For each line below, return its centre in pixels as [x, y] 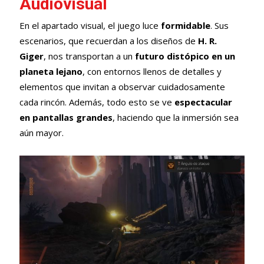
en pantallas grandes [66, 117]
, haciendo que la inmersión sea [175, 117]
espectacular [203, 102]
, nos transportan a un [89, 56]
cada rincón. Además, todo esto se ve [97, 102]
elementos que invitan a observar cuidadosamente [122, 86]
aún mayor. [41, 132]
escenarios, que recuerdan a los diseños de [108, 40]
